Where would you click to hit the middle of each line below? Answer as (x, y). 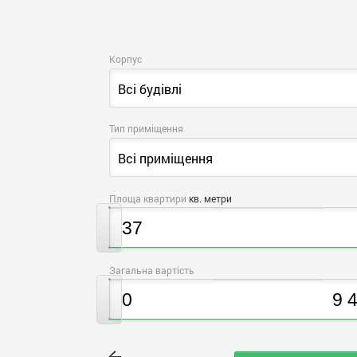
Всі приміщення (166, 158)
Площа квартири (149, 198)
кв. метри (211, 198)
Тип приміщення (147, 128)
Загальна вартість (152, 270)
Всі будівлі (150, 89)
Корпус (126, 59)
